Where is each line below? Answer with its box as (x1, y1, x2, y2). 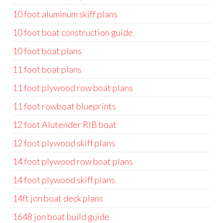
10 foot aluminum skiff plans (12, 8, 117, 19)
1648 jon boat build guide (12, 211, 110, 222)
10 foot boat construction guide (12, 27, 133, 38)
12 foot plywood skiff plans (12, 137, 115, 148)
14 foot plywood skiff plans (12, 174, 115, 185)
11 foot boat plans (12, 64, 82, 75)
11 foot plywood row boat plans (12, 82, 133, 93)
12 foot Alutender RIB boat (12, 119, 116, 130)
